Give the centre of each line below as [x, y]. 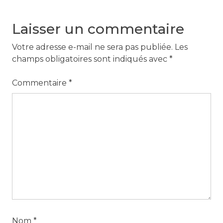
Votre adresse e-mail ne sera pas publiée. [92, 47]
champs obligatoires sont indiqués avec [90, 59]
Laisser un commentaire [98, 29]
